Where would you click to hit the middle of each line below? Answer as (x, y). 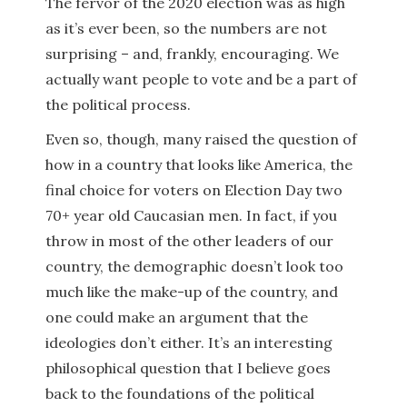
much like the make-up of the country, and (192, 292)
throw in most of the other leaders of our (189, 241)
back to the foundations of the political (180, 393)
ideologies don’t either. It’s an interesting (189, 342)
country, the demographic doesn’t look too (194, 266)
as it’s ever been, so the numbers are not (186, 28)
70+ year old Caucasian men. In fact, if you (191, 215)
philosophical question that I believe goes (188, 368)
